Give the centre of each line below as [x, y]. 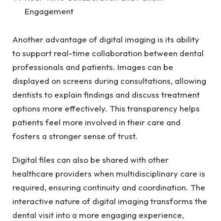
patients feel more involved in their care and [96, 122]
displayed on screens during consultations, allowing [109, 80]
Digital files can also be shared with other [91, 160]
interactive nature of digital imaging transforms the [110, 201]
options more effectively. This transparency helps [106, 108]
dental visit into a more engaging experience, [98, 215]
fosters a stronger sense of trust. [76, 136]
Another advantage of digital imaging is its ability [106, 39]
